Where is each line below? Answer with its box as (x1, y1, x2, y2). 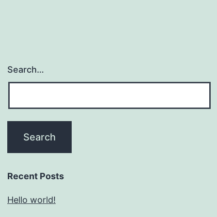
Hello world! (7, 195, 56, 205)
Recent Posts (7, 171, 64, 182)
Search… (7, 64, 44, 75)
